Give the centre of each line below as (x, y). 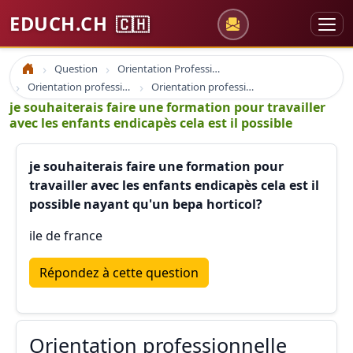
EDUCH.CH (61, 24)
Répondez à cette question (119, 273)
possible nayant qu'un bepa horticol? (146, 204)
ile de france (66, 236)
